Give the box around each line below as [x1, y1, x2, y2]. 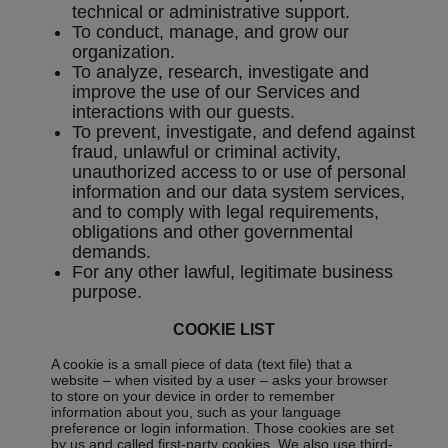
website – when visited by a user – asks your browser [51, 372, 389, 389]
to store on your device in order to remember [51, 388, 336, 405]
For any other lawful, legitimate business [72, 262, 393, 283]
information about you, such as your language [51, 404, 342, 421]
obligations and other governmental [72, 222, 353, 243]
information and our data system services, [72, 182, 405, 203]
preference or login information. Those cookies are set [51, 420, 395, 437]
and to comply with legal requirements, [72, 202, 379, 223]
